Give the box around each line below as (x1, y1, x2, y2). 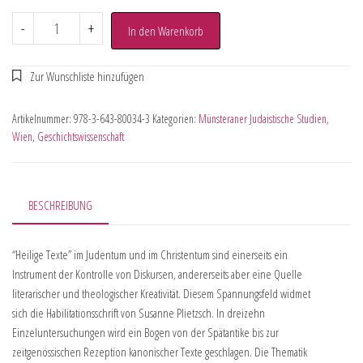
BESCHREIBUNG (28, 197, 92, 213)
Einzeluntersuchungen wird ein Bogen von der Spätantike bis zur (12, 324, 279, 341)
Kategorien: (152, 111, 199, 126)
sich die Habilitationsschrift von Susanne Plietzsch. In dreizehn (12, 305, 265, 322)
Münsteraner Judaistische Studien (199, 111, 327, 126)
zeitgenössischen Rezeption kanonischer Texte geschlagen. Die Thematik (12, 344, 307, 361)
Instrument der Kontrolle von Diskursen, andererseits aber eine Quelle (12, 266, 302, 283)
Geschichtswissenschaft (37, 129, 124, 144)
